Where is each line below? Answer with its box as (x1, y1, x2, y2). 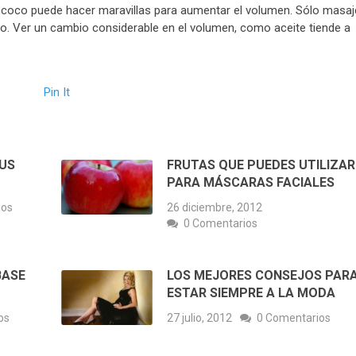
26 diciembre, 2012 (167, 201, 263, 215)
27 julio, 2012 (167, 311, 233, 325)
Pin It (44, 85, 70, 100)
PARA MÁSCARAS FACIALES (167, 175, 335, 191)
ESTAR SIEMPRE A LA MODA (167, 285, 336, 301)
